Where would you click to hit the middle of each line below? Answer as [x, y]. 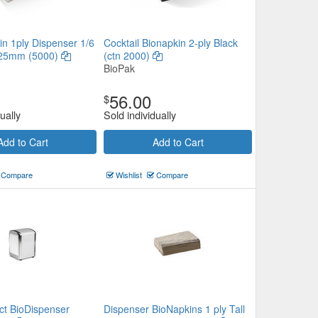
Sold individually [140, 115]
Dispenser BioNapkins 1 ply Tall [174, 309]
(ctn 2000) [128, 55]
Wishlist [128, 175]
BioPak [119, 68]
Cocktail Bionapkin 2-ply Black [171, 43]
